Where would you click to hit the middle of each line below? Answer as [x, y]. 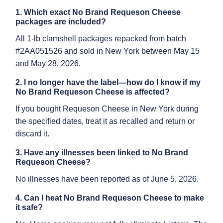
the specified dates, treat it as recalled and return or [105, 121]
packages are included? [61, 22]
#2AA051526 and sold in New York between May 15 [108, 51]
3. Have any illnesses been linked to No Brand [102, 153]
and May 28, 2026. [48, 63]
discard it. [32, 134]
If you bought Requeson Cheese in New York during [107, 109]
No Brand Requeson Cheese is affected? [93, 92]
